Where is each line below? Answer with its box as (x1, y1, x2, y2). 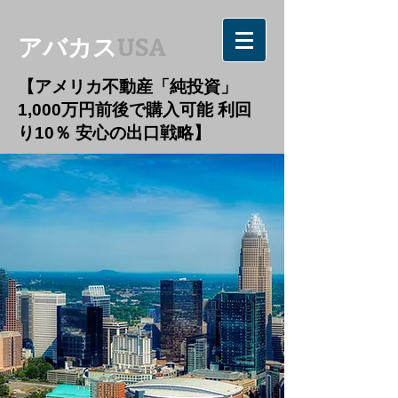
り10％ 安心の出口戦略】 (18, 123, 211, 142)
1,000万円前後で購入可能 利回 (18, 100, 251, 119)
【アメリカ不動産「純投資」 (18, 77, 237, 96)
